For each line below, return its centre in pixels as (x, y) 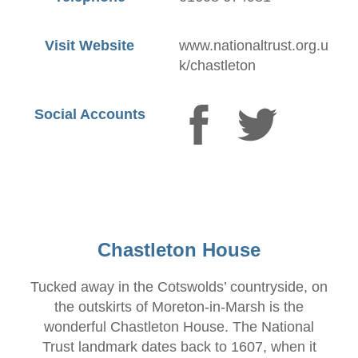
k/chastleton (217, 66)
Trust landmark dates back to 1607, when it (179, 347)
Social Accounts (89, 114)
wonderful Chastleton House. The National (179, 327)
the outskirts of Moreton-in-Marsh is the (179, 307)
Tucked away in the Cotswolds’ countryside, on (179, 287)
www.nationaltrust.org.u (254, 46)
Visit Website (89, 46)
